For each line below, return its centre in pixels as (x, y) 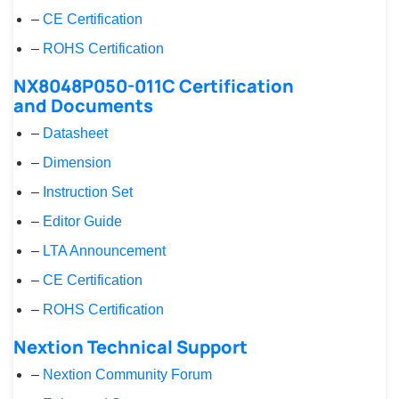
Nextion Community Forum (127, 375)
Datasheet (75, 133)
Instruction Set (88, 192)
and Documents (83, 106)
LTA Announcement (104, 251)
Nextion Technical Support (130, 347)
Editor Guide (82, 221)
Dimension (77, 163)
